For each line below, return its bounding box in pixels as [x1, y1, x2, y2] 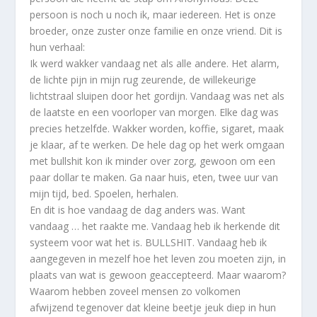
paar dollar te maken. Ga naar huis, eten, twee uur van [30, 171, 279, 185]
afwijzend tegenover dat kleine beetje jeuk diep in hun [30, 301, 277, 315]
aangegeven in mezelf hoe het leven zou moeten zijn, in [30, 252, 287, 266]
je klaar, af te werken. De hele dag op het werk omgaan [30, 138, 285, 152]
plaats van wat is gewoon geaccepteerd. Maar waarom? [30, 268, 287, 282]
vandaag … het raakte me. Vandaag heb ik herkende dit [30, 219, 281, 234]
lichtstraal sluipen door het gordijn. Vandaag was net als [30, 89, 285, 103]
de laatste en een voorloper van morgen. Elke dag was [30, 105, 279, 120]
